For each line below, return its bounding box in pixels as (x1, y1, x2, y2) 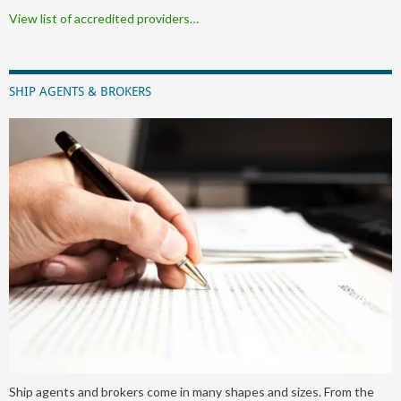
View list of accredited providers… (9, 10, 199, 26)
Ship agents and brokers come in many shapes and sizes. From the (9, 383, 374, 399)
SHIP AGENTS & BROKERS (9, 83, 151, 98)
